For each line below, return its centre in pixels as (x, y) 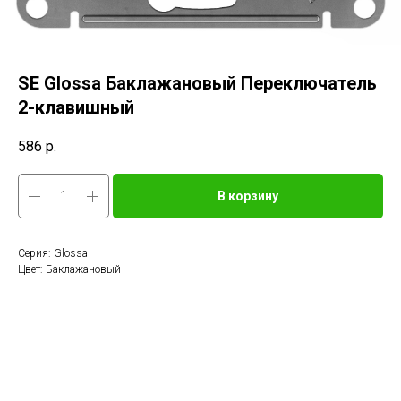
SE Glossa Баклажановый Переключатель (197, 83)
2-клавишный (76, 107)
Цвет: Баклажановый (69, 270)
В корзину (248, 196)
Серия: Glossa (53, 254)
